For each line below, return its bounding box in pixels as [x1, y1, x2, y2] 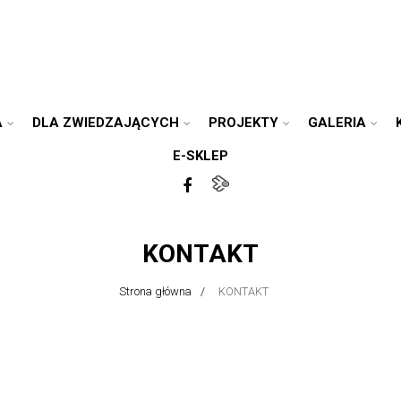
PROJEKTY [209, 115, 279, 131]
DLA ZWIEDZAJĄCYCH [32, 115, 180, 131]
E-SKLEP [172, 148, 228, 164]
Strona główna [118, 285, 192, 298]
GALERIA [308, 115, 367, 131]
